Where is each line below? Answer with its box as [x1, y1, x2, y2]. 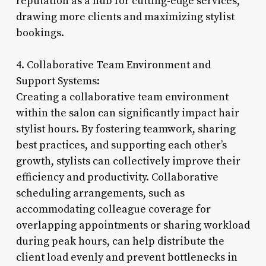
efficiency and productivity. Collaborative [15, 170, 218, 184]
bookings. [15, 26, 64, 40]
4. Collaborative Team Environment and [15, 58, 211, 72]
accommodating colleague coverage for [15, 202, 211, 216]
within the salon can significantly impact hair [15, 106, 239, 120]
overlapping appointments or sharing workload [15, 218, 250, 232]
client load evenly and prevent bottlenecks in [15, 250, 237, 264]
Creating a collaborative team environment [15, 90, 229, 104]
